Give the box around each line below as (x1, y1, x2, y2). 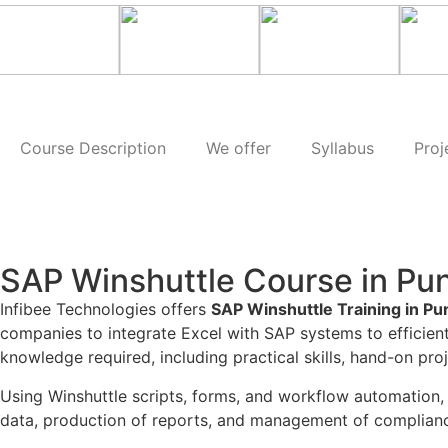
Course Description (20, 138, 166, 159)
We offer (206, 138, 271, 159)
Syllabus (311, 138, 374, 159)
